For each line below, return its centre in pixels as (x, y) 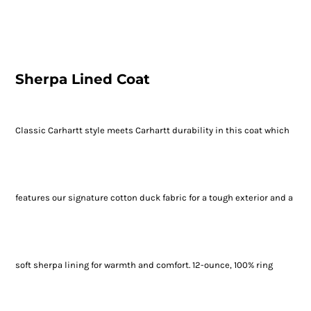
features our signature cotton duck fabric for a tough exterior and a (154, 198)
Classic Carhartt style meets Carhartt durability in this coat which (152, 131)
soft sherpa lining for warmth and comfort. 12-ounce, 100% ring (144, 265)
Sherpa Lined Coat (82, 79)
